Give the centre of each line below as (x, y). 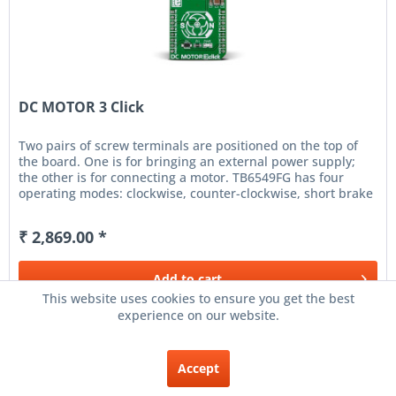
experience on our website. (198, 315)
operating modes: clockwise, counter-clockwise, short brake (196, 193)
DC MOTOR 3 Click (82, 107)
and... (36, 209)
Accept (198, 368)
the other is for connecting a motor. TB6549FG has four (182, 177)
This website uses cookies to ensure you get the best (198, 298)
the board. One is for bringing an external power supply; (187, 161)
